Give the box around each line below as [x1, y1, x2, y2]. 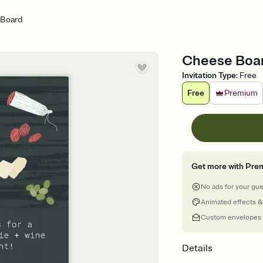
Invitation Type [182, 70, 237, 80]
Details [182, 242, 213, 254]
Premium [224, 88, 258, 98]
